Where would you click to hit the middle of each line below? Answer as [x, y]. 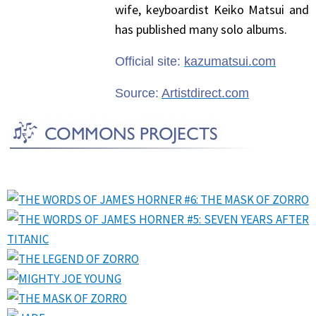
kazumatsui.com [230, 61]
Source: [138, 93]
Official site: [150, 61]
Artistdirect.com [205, 93]
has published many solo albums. [202, 29]
